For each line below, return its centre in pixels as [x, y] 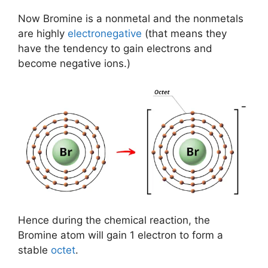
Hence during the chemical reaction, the [114, 220]
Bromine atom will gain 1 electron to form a [121, 235]
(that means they [184, 33]
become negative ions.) [74, 63]
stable [34, 250]
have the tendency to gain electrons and [115, 48]
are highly [43, 33]
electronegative [105, 33]
